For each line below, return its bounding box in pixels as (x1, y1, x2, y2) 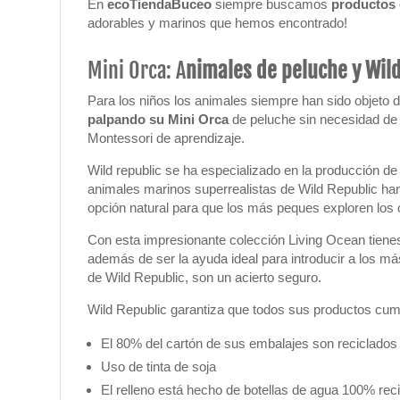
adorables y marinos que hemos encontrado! (87, 15, 348, 30)
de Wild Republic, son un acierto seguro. (87, 270, 322, 285)
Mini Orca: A (87, 57, 187, 84)
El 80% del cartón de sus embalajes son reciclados (101, 336, 398, 351)
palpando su (87, 112, 169, 127)
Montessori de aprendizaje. (87, 130, 246, 146)
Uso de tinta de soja (101, 359, 217, 374)
